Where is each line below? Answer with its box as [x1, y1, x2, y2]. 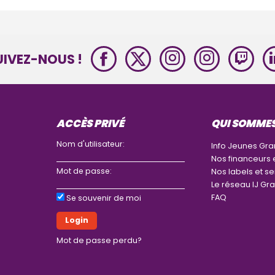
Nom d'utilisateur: [56, 138, 125, 149]
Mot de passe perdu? [56, 235, 142, 246]
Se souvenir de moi [66, 193, 141, 204]
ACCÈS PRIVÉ [56, 115, 124, 131]
